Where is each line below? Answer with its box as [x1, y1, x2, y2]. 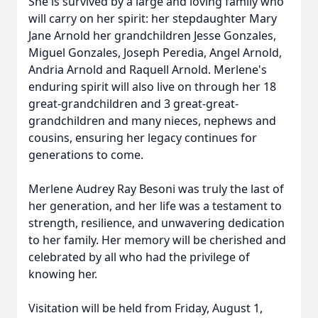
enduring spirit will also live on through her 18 [28, 79, 276, 94]
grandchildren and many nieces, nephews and [28, 113, 276, 128]
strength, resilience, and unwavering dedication [28, 215, 285, 231]
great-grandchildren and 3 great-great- [28, 96, 238, 111]
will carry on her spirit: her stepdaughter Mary [28, 11, 277, 26]
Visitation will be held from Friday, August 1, [28, 300, 263, 316]
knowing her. [28, 266, 97, 282]
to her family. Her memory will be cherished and [28, 232, 286, 248]
